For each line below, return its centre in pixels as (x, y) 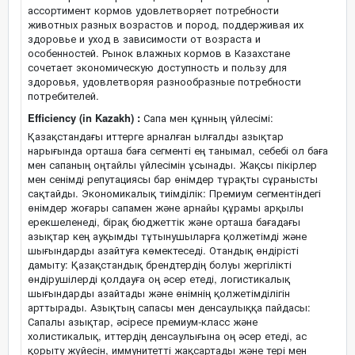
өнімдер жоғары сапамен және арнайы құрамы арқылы (166, 207)
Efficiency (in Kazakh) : (84, 118)
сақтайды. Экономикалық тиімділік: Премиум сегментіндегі (174, 193)
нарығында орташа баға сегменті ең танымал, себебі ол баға (178, 150)
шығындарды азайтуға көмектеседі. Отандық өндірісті (163, 250)
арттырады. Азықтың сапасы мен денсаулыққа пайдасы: (169, 307)
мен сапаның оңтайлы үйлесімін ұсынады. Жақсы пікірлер (172, 164)
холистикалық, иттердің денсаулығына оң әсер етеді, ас (167, 336)
